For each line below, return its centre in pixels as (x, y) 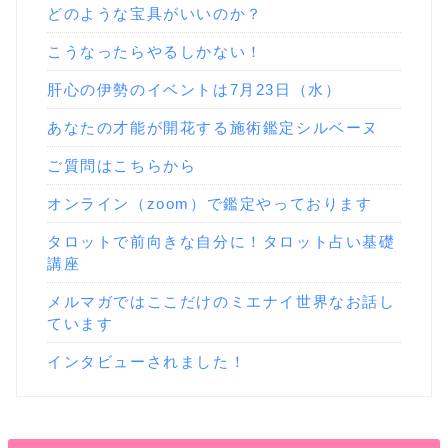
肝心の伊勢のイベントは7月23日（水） (194, 89)
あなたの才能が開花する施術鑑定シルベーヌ (213, 127)
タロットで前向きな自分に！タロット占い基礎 (221, 241)
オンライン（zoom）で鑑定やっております (210, 203)
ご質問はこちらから (122, 165)
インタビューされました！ (147, 361)
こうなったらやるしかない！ (155, 51)
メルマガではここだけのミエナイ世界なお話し (221, 301)
